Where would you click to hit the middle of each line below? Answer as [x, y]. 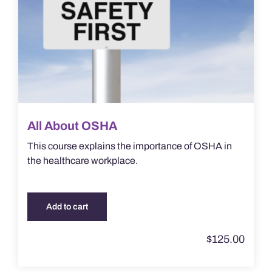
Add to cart [67, 207]
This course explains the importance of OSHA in [129, 146]
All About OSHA [72, 126]
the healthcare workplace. [82, 161]
